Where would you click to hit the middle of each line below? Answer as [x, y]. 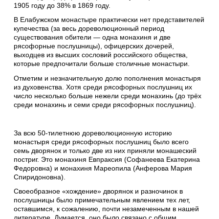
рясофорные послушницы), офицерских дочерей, [94, 46]
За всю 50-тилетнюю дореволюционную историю [93, 133]
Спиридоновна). [40, 177]
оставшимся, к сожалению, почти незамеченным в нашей [106, 209]
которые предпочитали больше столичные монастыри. [102, 64]
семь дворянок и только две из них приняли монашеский [105, 151]
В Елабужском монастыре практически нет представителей [109, 20]
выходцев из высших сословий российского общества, [101, 55]
